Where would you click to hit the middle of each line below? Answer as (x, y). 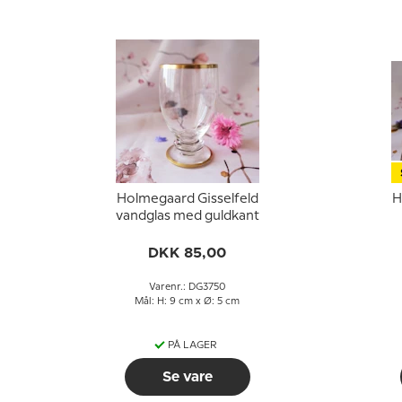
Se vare (187, 377)
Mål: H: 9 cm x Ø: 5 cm (187, 301)
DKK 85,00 (187, 253)
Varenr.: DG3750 (187, 287)
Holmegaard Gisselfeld (187, 199)
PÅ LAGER (192, 345)
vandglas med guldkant (187, 216)
